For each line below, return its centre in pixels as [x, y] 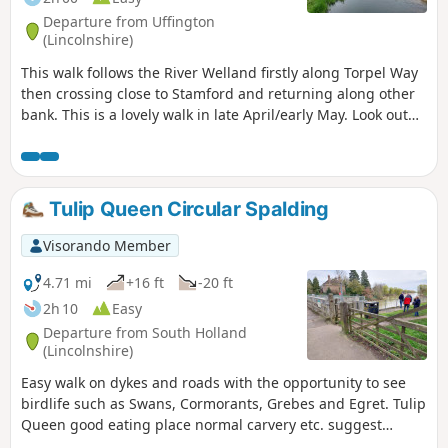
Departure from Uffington [129, 22]
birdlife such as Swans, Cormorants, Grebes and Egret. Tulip [223, 404]
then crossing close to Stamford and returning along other [218, 93]
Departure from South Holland [145, 332]
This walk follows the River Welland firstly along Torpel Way [219, 72]
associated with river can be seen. [135, 156]
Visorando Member [106, 245]
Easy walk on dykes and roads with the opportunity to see [213, 383]
